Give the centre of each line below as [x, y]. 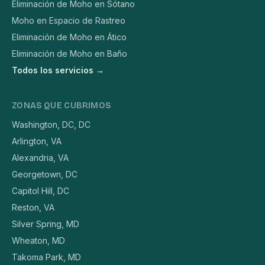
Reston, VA [33, 208]
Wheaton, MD [38, 241]
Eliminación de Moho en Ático [69, 37]
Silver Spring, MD [46, 224]
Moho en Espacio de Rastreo [69, 21]
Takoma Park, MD [46, 257]
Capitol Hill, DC [41, 191]
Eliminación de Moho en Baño [70, 54]
